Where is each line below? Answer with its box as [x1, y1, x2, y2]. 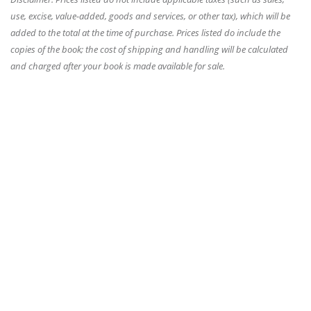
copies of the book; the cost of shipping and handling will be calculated [10, 43, 288, 56]
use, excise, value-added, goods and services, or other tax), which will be [10, 10, 290, 22]
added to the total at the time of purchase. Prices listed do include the [10, 26, 280, 39]
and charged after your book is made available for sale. [10, 60, 225, 72]
